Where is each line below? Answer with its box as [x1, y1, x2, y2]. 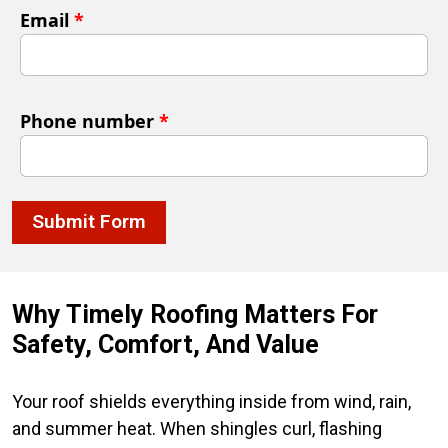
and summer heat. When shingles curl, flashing [12, 417, 382, 439]
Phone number [20, 109, 159, 133]
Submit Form [32, 210, 146, 234]
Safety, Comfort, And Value [12, 329, 319, 359]
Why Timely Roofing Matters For [12, 299, 378, 329]
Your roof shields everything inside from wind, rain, [12, 390, 411, 412]
